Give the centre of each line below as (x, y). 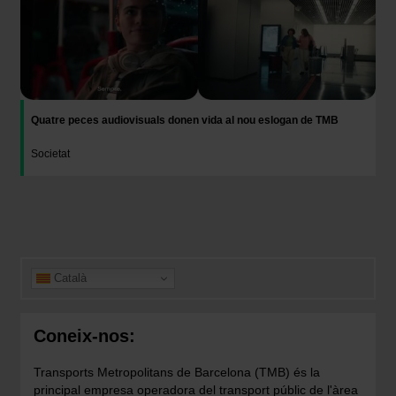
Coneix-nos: (84, 336)
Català (69, 278)
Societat (50, 154)
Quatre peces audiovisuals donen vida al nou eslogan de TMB (185, 121)
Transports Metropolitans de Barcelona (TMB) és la (177, 373)
